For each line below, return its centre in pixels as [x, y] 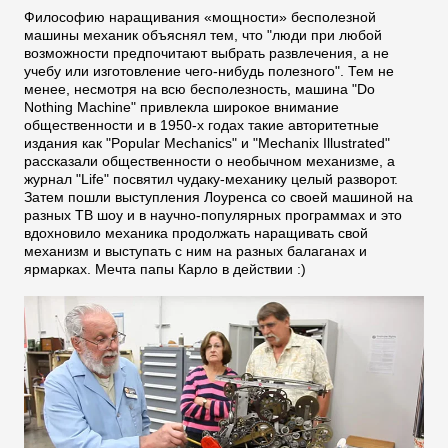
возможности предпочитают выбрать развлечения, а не [206, 53]
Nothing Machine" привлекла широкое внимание [181, 107]
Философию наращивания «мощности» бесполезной [200, 17]
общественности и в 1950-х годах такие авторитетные [201, 125]
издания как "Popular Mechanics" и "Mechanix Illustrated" [207, 143]
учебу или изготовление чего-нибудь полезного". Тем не [209, 71]
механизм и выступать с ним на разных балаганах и [195, 251]
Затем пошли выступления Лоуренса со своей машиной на [218, 197]
